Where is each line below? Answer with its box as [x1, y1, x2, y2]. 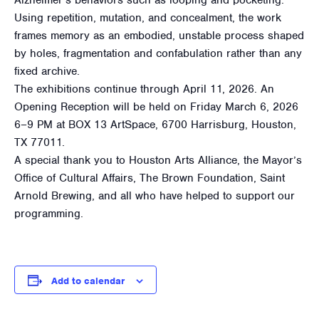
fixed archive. [14, 63, 80, 78]
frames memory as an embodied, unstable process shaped [14, 28, 304, 43]
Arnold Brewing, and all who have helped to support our [14, 188, 295, 203]
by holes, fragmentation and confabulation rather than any [14, 46, 302, 61]
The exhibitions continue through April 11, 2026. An [14, 81, 274, 96]
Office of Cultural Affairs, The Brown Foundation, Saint [14, 170, 285, 185]
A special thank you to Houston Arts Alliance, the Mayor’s [14, 152, 302, 167]
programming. [14, 206, 83, 221]
